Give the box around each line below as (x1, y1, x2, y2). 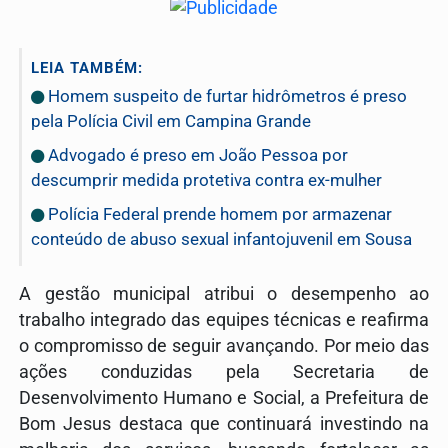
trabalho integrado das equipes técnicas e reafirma (19, 310, 429, 331)
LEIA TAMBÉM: (31, 59, 143, 78)
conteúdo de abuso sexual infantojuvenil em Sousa (31, 229, 412, 250)
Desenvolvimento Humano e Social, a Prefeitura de (19, 388, 429, 409)
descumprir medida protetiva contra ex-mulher (31, 170, 382, 191)
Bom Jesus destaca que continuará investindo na (19, 414, 429, 435)
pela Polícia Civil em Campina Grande (31, 111, 311, 132)
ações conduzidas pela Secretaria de (19, 362, 429, 383)
